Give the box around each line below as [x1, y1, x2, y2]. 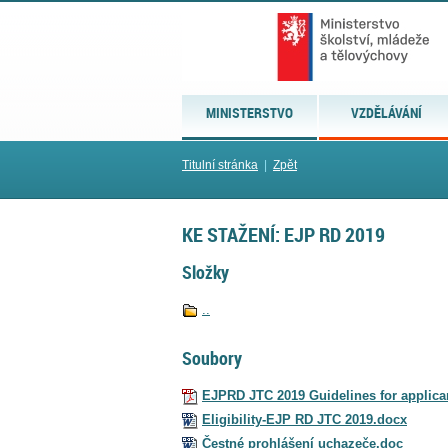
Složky [182, 260, 229, 285]
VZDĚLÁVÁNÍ [351, 103, 423, 122]
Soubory [182, 345, 242, 370]
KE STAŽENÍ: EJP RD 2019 [182, 220, 385, 249]
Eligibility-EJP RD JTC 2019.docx [202, 411, 407, 427]
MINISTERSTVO [206, 103, 294, 122]
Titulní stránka [182, 158, 258, 172]
